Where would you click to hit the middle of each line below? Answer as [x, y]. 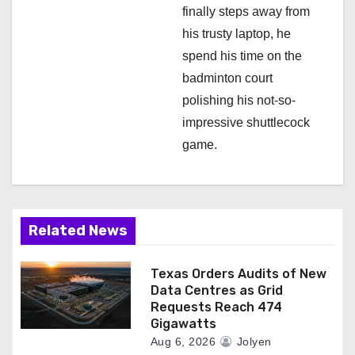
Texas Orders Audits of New [238, 274]
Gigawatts [183, 324]
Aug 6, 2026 [183, 342]
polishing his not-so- [239, 101]
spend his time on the [242, 56]
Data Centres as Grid [216, 291]
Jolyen [252, 342]
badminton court [227, 78]
